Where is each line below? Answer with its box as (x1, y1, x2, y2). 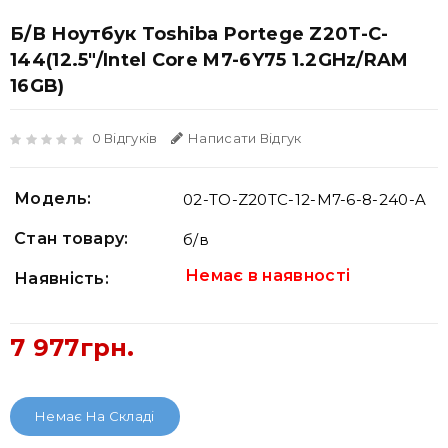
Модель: (14, 189, 92, 208)
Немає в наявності (185, 266, 351, 285)
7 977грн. (10, 333, 135, 362)
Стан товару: (14, 229, 129, 248)
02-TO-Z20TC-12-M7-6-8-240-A (183, 190, 427, 209)
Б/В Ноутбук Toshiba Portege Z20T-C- (10, 23, 389, 45)
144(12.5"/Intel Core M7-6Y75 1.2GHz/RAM (10, 49, 409, 71)
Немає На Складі (35, 408, 155, 424)
